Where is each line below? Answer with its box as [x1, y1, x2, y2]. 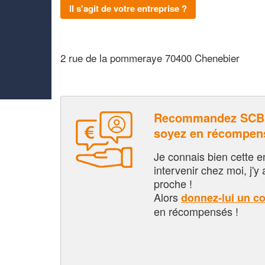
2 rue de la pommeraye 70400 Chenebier [60, 50, 240, 65]
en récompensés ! [154, 203, 238, 219]
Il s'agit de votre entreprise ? [69, 1, 187, 15]
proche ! [154, 175, 192, 191]
